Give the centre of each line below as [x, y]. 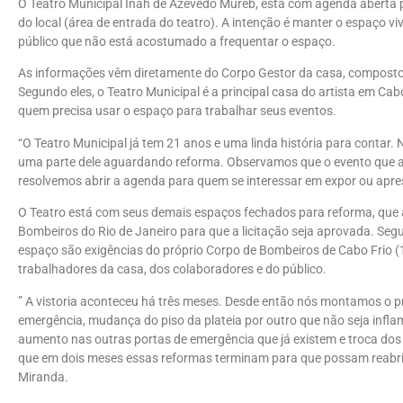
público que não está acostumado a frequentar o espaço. [177, 41]
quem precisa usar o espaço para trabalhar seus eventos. [177, 112]
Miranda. [43, 377]
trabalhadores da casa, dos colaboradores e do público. [172, 270]
